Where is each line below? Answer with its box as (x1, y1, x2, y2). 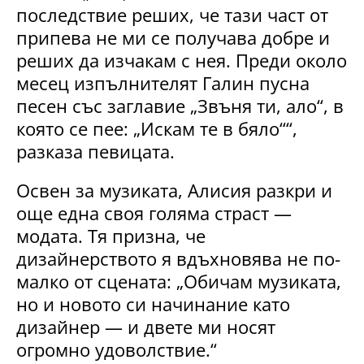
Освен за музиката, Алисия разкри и (16, 178, 332, 203)
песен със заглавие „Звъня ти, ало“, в (16, 93, 344, 119)
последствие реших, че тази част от (16, 2, 328, 28)
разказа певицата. (16, 139, 175, 164)
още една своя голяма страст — (16, 201, 292, 226)
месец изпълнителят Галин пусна (16, 71, 310, 96)
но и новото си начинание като (16, 292, 290, 317)
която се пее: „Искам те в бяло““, (16, 116, 297, 141)
